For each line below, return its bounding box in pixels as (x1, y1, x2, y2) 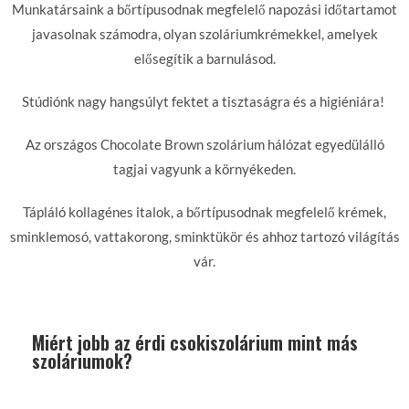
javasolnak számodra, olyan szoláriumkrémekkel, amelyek (31, 26, 378, 42)
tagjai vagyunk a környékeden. (113, 161, 296, 177)
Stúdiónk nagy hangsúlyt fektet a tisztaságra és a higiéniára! (22, 93, 387, 110)
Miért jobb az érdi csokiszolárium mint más (32, 329, 358, 356)
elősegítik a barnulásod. (133, 50, 276, 67)
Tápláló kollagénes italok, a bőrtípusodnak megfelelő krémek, (23, 204, 386, 220)
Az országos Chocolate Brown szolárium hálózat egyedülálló (25, 136, 384, 152)
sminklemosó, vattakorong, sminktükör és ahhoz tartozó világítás (9, 228, 400, 245)
